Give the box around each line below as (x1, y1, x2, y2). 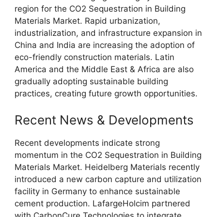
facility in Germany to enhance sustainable (15, 186, 180, 196)
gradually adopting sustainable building (15, 77, 168, 86)
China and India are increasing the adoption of (15, 40, 195, 50)
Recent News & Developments (15, 112, 194, 127)
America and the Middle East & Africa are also (15, 64, 194, 74)
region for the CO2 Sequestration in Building (15, 4, 186, 14)
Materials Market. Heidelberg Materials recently (15, 162, 200, 172)
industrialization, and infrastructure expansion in (15, 28, 202, 38)
